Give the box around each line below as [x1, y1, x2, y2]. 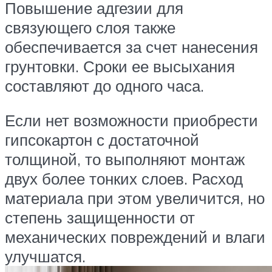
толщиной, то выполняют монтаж [5, 149, 245, 169]
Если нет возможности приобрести [5, 110, 258, 131]
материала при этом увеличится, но [5, 188, 265, 208]
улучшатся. [5, 246, 86, 267]
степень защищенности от [5, 208, 195, 228]
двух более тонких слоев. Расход [5, 169, 243, 189]
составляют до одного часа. [5, 75, 204, 95]
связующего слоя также [5, 17, 175, 37]
